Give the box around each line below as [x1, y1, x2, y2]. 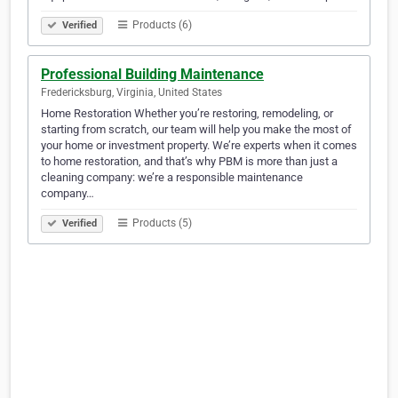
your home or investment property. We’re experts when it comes [41, 139, 357, 153]
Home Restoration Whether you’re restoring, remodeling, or [41, 107, 333, 121]
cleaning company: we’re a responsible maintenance [41, 171, 303, 185]
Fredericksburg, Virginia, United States [41, 86, 222, 99]
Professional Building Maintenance [41, 66, 264, 84]
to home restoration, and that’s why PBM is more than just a [41, 155, 338, 169]
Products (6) [130, 19, 192, 32]
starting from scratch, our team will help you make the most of [41, 123, 352, 137]
